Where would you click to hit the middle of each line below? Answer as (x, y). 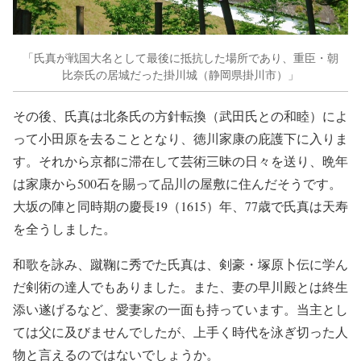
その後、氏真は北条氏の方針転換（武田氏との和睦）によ (180, 116)
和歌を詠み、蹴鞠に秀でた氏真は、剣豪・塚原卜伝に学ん (180, 264)
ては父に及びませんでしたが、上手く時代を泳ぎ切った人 (180, 332)
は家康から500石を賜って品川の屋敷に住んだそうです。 (177, 184)
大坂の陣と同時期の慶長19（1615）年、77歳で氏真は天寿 (180, 206)
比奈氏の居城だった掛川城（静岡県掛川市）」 (180, 74)
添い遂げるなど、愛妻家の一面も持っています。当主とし (180, 309)
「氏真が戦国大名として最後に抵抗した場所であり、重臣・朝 (180, 57)
